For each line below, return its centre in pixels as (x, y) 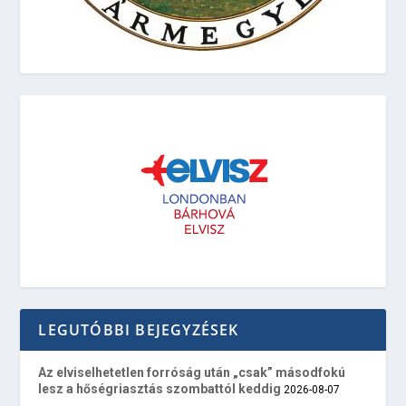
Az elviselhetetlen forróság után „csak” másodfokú (192, 373)
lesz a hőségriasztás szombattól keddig (160, 389)
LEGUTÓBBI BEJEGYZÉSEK (139, 330)
